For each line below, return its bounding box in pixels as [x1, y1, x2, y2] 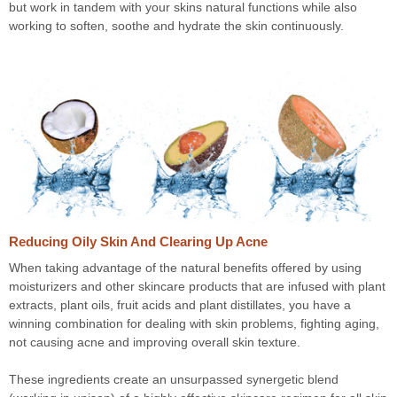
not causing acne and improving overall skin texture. [9, 335, 304, 350]
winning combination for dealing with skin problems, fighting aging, [9, 316, 379, 331]
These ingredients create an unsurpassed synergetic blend [9, 372, 339, 387]
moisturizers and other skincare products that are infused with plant [9, 279, 385, 294]
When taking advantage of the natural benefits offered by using [9, 261, 362, 276]
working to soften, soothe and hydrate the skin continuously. [9, 18, 347, 33]
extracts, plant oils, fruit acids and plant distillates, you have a [9, 298, 351, 313]
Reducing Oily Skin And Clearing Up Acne [9, 234, 268, 250]
